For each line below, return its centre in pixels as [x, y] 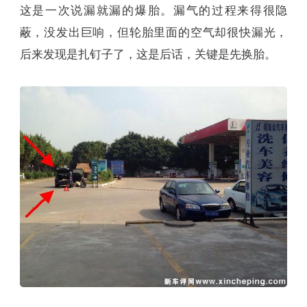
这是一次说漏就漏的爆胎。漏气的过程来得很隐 [153, 10]
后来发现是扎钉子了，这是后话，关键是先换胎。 [148, 54]
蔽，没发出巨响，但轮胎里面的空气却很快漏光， [153, 32]
